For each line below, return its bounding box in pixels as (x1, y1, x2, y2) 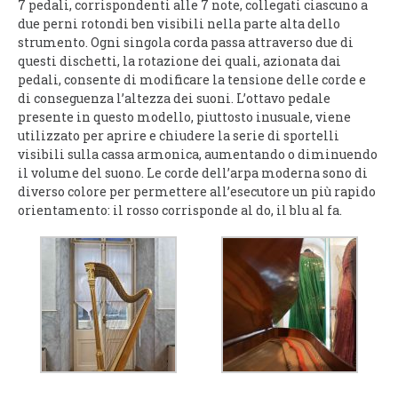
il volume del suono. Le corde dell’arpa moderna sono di (18, 164, 368, 182)
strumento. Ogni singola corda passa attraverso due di (18, 34, 354, 52)
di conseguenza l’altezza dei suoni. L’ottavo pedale (18, 90, 330, 107)
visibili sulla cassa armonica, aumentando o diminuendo (18, 146, 378, 163)
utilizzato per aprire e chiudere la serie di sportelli (18, 127, 339, 145)
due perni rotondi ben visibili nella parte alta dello (18, 15, 340, 33)
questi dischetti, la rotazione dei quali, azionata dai (18, 52, 341, 70)
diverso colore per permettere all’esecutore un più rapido (18, 183, 376, 201)
